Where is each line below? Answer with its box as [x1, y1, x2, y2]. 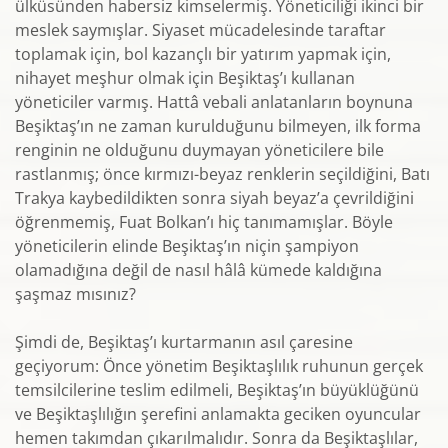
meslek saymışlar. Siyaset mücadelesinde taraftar [15, 19, 386, 41]
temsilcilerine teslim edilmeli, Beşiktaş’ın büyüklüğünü [15, 379, 419, 401]
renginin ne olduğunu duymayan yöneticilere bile [15, 139, 384, 161]
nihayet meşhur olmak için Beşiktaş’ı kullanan [15, 67, 355, 89]
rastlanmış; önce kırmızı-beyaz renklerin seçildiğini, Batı [15, 163, 430, 185]
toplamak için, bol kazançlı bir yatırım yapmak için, [15, 43, 391, 65]
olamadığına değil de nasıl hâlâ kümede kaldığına [15, 259, 382, 281]
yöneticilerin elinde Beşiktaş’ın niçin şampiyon [15, 235, 359, 257]
